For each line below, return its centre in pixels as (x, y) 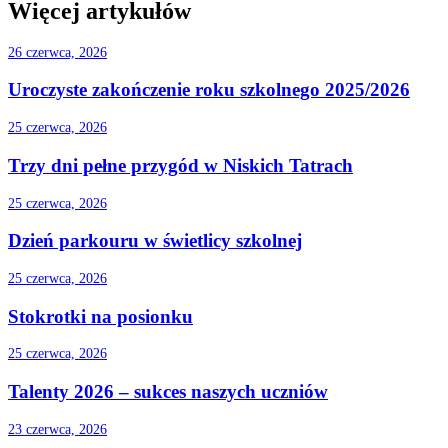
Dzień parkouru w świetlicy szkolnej (155, 241)
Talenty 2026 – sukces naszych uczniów (168, 392)
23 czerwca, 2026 (57, 429)
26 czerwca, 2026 (57, 52)
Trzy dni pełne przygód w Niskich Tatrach (180, 165)
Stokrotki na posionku (100, 316)
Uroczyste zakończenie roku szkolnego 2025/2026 (209, 90)
